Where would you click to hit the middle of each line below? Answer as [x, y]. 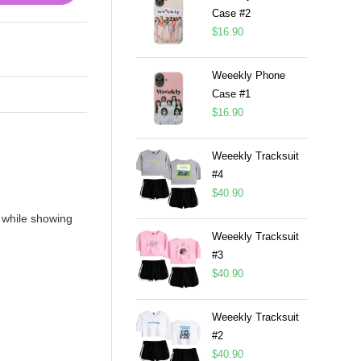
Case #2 [231, 13]
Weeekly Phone [248, 75]
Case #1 [231, 94]
